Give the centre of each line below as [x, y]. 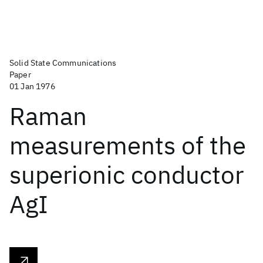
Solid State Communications [63, 63]
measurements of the [128, 145]
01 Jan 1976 [32, 86]
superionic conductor [127, 175]
